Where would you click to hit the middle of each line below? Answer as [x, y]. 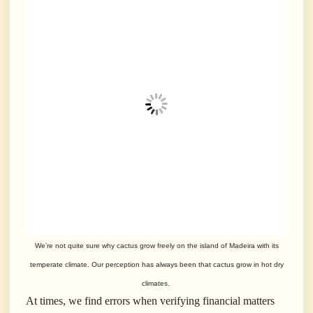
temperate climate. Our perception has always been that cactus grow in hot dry [156, 265]
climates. [156, 284]
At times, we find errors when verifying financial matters [150, 301]
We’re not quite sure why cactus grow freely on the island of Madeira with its [156, 246]
